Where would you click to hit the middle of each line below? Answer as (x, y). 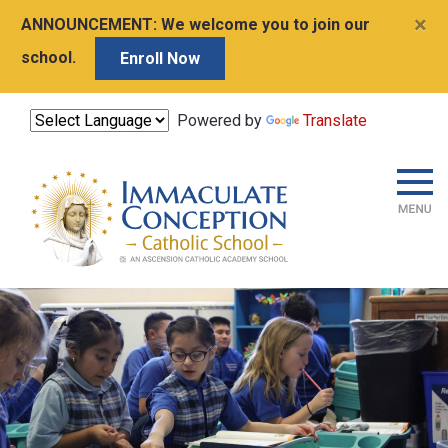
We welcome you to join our (263, 24)
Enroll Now (160, 58)
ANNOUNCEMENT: (89, 24)
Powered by (217, 120)
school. (50, 57)
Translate (335, 120)
